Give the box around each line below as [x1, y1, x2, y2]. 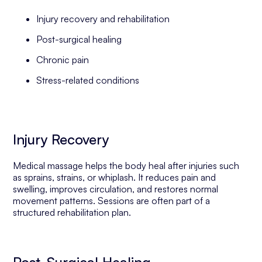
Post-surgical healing [36, 33, 122, 45]
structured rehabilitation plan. [13, 206, 132, 218]
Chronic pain [36, 54, 89, 65]
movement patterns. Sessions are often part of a [13, 195, 211, 206]
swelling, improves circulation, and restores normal [13, 183, 219, 195]
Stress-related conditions [36, 74, 140, 86]
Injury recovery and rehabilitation [36, 13, 170, 25]
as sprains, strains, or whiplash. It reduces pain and [13, 171, 216, 183]
